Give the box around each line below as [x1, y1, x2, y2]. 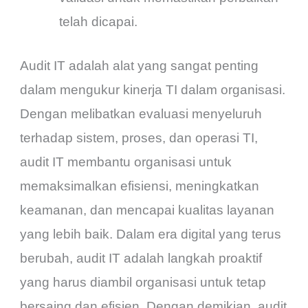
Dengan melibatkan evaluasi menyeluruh [20, 106, 263, 121]
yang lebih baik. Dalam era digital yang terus [20, 226, 282, 241]
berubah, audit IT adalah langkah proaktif [20, 250, 263, 265]
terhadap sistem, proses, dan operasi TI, [20, 130, 258, 145]
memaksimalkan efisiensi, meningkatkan [20, 178, 260, 193]
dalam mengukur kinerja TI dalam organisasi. [20, 82, 286, 97]
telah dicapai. [59, 14, 138, 30]
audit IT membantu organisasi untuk [20, 154, 232, 169]
